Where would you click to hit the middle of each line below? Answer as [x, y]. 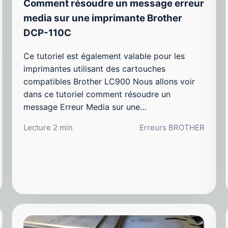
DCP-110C [48, 33]
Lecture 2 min [48, 127]
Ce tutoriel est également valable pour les [104, 56]
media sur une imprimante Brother [103, 18]
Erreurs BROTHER [172, 127]
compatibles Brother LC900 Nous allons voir [109, 81]
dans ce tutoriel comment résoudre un [97, 94]
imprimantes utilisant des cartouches [95, 68]
